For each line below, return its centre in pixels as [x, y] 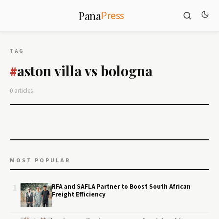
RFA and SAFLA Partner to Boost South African [121, 187]
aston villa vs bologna [85, 71]
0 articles [21, 91]
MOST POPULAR [40, 161]
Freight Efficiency [79, 195]
